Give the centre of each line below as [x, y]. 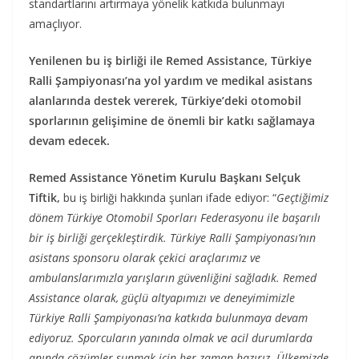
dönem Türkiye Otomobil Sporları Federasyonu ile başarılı [175, 217]
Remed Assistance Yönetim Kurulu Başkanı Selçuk [165, 177]
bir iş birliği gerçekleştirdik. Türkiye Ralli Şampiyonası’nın [172, 237]
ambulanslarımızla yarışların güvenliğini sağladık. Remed [173, 277]
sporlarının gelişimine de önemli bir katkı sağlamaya [172, 120]
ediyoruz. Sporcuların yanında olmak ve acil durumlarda [171, 337]
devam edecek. [69, 140]
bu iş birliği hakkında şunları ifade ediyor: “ [168, 197]
